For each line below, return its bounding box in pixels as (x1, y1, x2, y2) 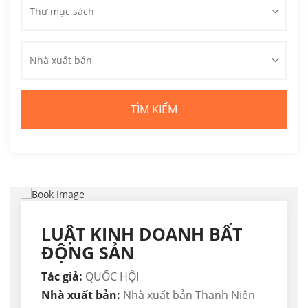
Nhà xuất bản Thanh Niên (123, 287, 255, 303)
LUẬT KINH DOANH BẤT (41, 222, 242, 246)
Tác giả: (41, 269, 82, 285)
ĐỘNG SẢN (41, 241, 134, 265)
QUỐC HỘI (82, 269, 139, 285)
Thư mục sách (30, 5, 94, 18)
